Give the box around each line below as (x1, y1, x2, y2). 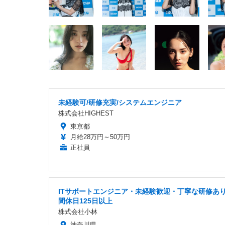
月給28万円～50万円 (70, 133, 130, 141)
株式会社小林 (58, 208, 97, 216)
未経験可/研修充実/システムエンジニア (58, 98, 182, 107)
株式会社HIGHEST (58, 109, 114, 118)
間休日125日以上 (58, 197, 113, 205)
